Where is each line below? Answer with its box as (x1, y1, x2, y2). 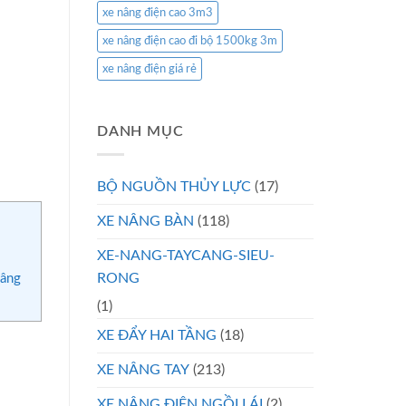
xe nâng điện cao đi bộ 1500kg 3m (102, 35, 277, 47)
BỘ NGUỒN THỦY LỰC (97, 179, 251, 194)
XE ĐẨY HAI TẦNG (97, 327, 217, 343)
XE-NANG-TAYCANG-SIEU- (97, 247, 275, 263)
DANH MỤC (97, 124, 184, 140)
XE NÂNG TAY (97, 362, 189, 377)
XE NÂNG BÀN (97, 213, 194, 228)
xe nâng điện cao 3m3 (102, 7, 213, 19)
